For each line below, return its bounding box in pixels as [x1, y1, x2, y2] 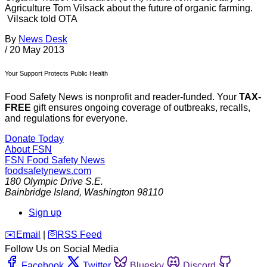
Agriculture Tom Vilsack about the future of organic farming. [5, 2, 253, 13]
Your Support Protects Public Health [5, 70, 108, 77]
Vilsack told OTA [5, 13, 77, 24]
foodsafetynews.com [5, 166, 91, 176]
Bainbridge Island [5, 187, 79, 198]
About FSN [5, 144, 52, 155]
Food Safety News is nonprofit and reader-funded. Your [5, 92, 239, 103]
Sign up [29, 207, 61, 218]
